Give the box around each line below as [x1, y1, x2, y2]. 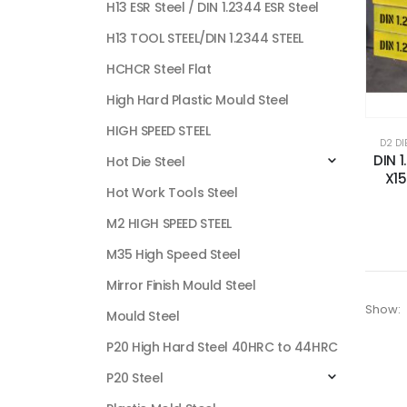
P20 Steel [106, 369, 164, 387]
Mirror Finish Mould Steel [106, 276, 256, 294]
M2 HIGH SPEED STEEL [106, 214, 233, 233]
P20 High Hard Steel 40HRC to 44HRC [106, 338, 338, 356]
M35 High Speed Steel [106, 245, 241, 263]
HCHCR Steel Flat [106, 60, 212, 78]
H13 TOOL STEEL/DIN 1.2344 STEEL [106, 29, 303, 47]
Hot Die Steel [106, 153, 185, 171]
